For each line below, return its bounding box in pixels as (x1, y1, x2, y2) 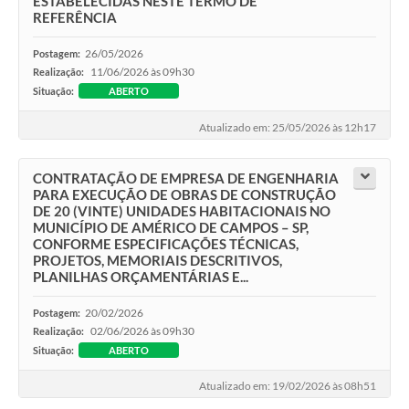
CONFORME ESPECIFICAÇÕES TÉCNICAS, (33, 235, 299, 252)
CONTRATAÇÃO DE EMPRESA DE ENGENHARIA (33, 169, 339, 186)
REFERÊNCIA (33, 9, 117, 26)
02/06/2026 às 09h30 (90, 323, 194, 338)
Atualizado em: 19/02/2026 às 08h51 (199, 379, 376, 393)
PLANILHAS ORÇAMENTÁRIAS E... (33, 267, 248, 285)
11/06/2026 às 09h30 (90, 65, 194, 79)
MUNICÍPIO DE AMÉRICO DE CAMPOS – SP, (33, 218, 309, 236)
